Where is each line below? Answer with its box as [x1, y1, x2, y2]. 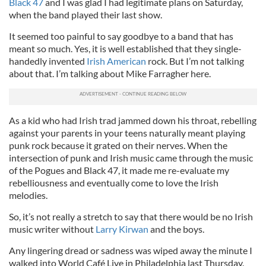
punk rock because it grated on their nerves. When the [9, 140, 227, 151]
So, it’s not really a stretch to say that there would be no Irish [9, 211, 253, 222]
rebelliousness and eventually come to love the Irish [9, 177, 218, 188]
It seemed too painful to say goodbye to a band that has [9, 30, 233, 42]
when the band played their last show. [9, 9, 162, 20]
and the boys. [148, 223, 204, 235]
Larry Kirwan [96, 223, 148, 235]
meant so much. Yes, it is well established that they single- [9, 43, 242, 54]
